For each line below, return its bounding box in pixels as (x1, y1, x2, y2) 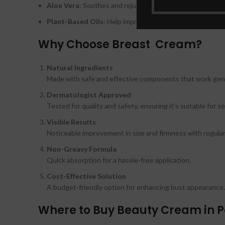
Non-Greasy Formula (47, 145, 117, 154)
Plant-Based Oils (47, 17, 103, 26)
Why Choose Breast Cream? (38, 37, 202, 53)
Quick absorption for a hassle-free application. (47, 156, 191, 165)
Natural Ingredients (47, 63, 113, 72)
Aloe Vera (47, 1, 79, 10)
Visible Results (47, 118, 96, 127)
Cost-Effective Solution (47, 172, 126, 181)
